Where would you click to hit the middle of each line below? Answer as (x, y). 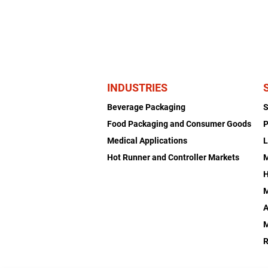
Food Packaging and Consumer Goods (179, 124)
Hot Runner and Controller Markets (173, 157)
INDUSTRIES (138, 87)
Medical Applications (147, 140)
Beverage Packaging (147, 107)
